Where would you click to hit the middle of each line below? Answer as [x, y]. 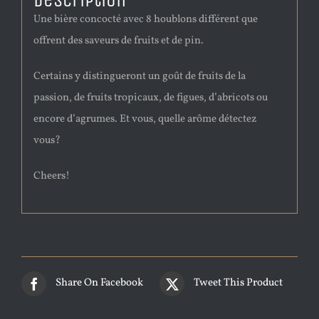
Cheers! [51, 177]
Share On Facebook [99, 283]
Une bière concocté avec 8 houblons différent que [145, 20]
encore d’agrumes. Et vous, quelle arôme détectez [145, 120]
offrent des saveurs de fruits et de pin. [118, 41]
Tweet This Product [238, 283]
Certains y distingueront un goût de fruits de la [139, 77]
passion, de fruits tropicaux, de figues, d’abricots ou [150, 98]
